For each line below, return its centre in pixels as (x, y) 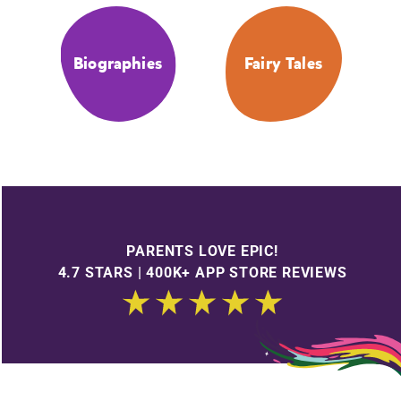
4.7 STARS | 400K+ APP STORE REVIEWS (202, 272)
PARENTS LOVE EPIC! (202, 251)
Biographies (118, 64)
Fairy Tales (283, 64)
